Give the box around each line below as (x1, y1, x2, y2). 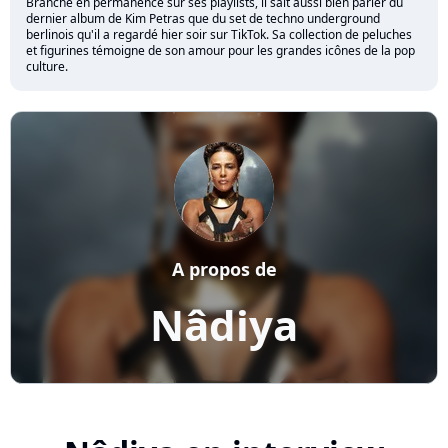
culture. (26, 58, 68, 76)
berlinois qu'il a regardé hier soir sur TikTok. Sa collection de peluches (26, 26, 412, 44)
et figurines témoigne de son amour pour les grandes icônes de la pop (26, 42, 415, 60)
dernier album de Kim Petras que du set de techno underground (26, 10, 380, 28)
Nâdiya (150, 296, 298, 354)
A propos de (171, 257, 277, 282)
